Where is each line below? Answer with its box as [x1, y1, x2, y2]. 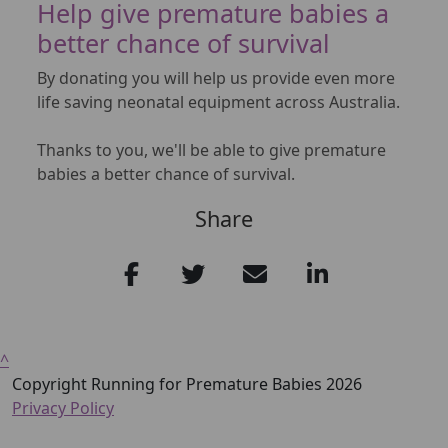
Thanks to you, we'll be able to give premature [37, 138, 386, 161]
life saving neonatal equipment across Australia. [37, 90, 404, 113]
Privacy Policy [12, 396, 114, 419]
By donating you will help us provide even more [37, 66, 395, 89]
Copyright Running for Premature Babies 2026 [12, 372, 362, 395]
